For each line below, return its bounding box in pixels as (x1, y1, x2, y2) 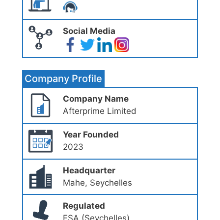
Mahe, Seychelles (62, 177, 132, 188)
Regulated (62, 201, 105, 211)
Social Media (62, 26, 115, 36)
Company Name (62, 93, 129, 104)
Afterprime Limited (62, 106, 137, 116)
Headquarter (62, 165, 115, 175)
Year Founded (62, 129, 119, 139)
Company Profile (25, 72, 102, 84)
